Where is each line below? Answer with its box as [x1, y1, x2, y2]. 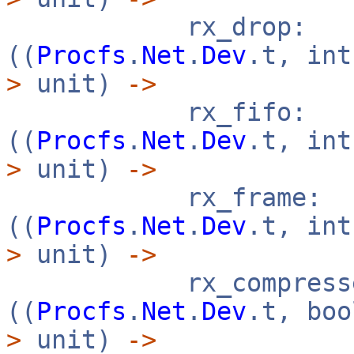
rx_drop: [6, 13, 307, 41]
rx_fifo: [6, 98, 307, 126]
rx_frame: [6, 183, 322, 212]
